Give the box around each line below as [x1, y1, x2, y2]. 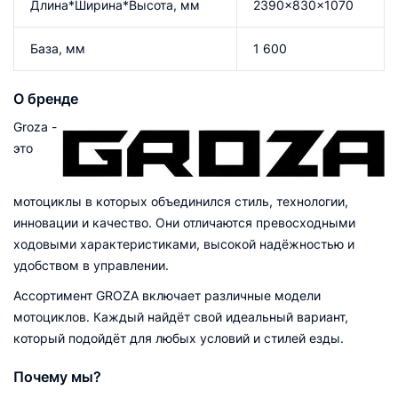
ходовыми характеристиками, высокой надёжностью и [13, 235, 354, 251]
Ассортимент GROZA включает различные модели [13, 287, 321, 303]
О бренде [13, 89, 78, 107]
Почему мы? [13, 367, 101, 386]
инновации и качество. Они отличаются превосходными [13, 214, 355, 230]
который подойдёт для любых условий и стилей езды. [13, 330, 344, 346]
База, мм [30, 40, 85, 56]
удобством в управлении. [13, 257, 169, 273]
